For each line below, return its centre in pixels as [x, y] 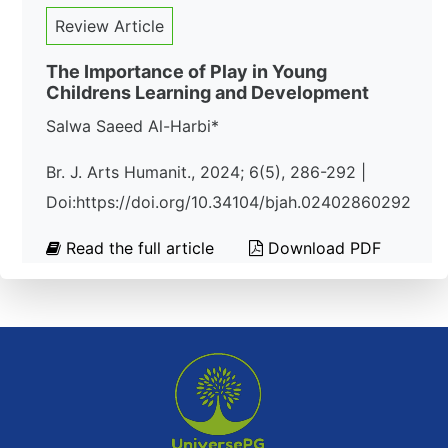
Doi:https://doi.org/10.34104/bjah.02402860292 [228, 202]
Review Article [109, 26]
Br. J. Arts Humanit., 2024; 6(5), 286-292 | [206, 172]
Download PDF [322, 248]
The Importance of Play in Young [186, 71]
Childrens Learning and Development [207, 92]
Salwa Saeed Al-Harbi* [132, 126]
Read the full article [140, 248]
